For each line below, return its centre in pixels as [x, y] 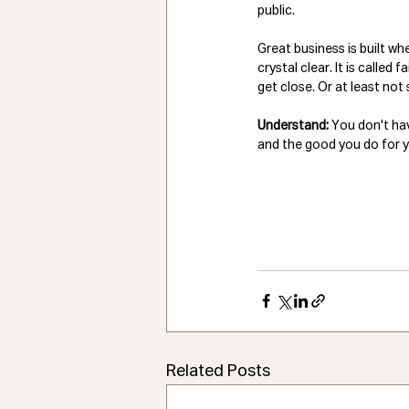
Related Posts [218, 371]
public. [276, 10]
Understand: [294, 126]
